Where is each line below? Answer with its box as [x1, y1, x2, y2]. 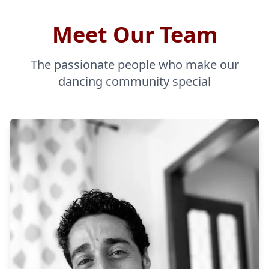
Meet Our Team [52, 20, 217, 49]
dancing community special [58, 73, 211, 89]
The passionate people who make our [30, 56, 239, 73]
